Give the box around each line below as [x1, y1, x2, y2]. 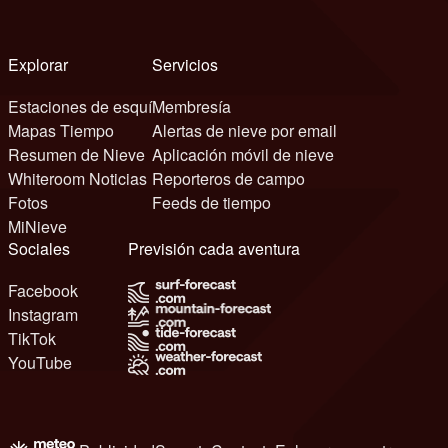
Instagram [8, 302, 78, 326]
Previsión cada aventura [139, 236, 300, 260]
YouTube [8, 350, 72, 374]
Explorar [19, 52, 68, 76]
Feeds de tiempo [152, 190, 271, 214]
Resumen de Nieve [8, 142, 145, 166]
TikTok [8, 326, 56, 350]
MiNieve [8, 214, 67, 238]
